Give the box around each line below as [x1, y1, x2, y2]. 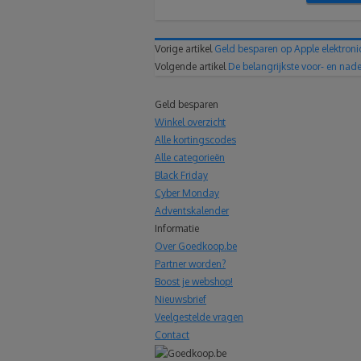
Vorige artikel [155, 43, 212, 56]
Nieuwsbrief [155, 293, 206, 306]
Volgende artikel [155, 60, 226, 73]
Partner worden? [155, 258, 226, 271]
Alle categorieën [155, 151, 225, 164]
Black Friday [155, 169, 208, 182]
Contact [155, 329, 189, 342]
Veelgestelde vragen [155, 311, 243, 324]
